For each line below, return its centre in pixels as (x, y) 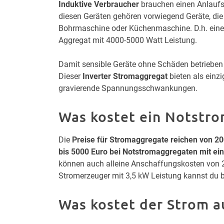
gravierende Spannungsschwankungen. (128, 88)
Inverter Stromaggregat (125, 76)
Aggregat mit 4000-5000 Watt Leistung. (128, 40)
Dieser (70, 76)
